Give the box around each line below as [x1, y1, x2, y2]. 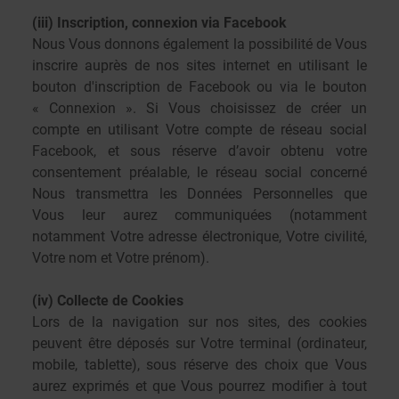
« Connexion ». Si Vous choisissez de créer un [32, 100, 367, 117]
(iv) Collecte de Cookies [32, 292, 183, 309]
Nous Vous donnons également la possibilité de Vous [32, 36, 367, 53]
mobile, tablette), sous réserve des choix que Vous [32, 356, 367, 373]
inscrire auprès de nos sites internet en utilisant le [32, 57, 367, 74]
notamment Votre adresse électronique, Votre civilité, [32, 228, 367, 245]
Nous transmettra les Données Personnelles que [32, 185, 367, 202]
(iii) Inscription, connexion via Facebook [32, 14, 287, 31]
